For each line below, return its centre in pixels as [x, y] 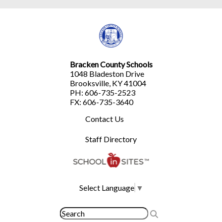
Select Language [107, 187]
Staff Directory [111, 139]
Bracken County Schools [111, 64]
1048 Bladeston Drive [107, 74]
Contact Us [105, 119]
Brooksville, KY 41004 [108, 83]
